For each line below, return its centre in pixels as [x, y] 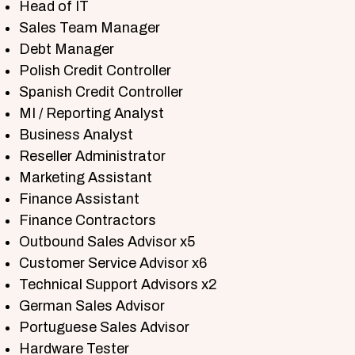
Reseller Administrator [92, 156]
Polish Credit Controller [95, 71]
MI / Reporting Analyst [92, 113]
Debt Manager [67, 49]
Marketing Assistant [86, 177]
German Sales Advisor [92, 306]
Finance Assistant [79, 199]
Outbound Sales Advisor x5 [107, 242]
